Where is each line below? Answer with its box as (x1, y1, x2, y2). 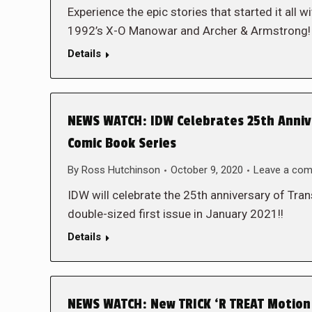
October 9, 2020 (171, 164, 243, 176)
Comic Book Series (68, 135, 176, 152)
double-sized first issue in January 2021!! (68, 207, 283, 221)
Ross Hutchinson (81, 164, 160, 176)
